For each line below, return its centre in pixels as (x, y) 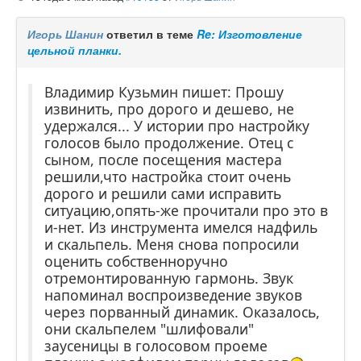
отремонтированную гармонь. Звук (169, 278)
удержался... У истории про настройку (177, 125)
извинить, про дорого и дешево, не (169, 108)
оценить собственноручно (136, 261)
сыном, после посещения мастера (163, 159)
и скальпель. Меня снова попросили (172, 244)
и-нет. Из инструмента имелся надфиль (181, 227)
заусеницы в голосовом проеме (156, 345)
